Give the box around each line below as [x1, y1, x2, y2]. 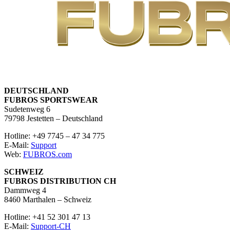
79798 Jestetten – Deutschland [4, 113, 103, 123]
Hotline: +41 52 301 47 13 [4, 212, 90, 221]
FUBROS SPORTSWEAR [4, 95, 98, 104]
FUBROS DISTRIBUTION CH [4, 176, 116, 185]
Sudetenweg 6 [4, 104, 50, 113]
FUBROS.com [23, 149, 72, 159]
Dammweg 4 [4, 185, 46, 195]
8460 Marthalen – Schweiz [4, 195, 91, 204]
